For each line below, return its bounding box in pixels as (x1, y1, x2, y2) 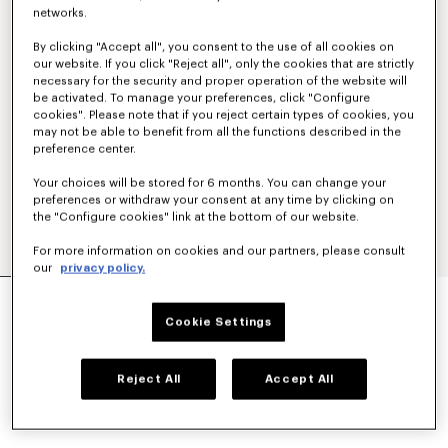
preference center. (33, 143, 137, 155)
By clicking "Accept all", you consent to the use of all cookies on (33, 41, 395, 53)
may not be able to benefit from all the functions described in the (33, 126, 402, 138)
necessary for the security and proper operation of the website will (33, 75, 408, 87)
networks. (33, 7, 88, 19)
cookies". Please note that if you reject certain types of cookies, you (33, 109, 415, 121)
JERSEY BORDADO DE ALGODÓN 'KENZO (24, 282, 338, 298)
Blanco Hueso (86, 366, 162, 377)
